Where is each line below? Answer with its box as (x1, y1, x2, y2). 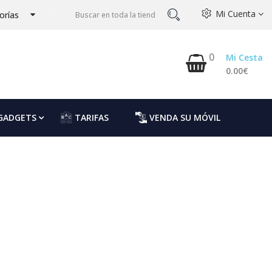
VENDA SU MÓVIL (149, 112, 220, 123)
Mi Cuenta (216, 8, 258, 19)
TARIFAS (74, 112, 109, 123)
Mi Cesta (226, 52, 263, 63)
